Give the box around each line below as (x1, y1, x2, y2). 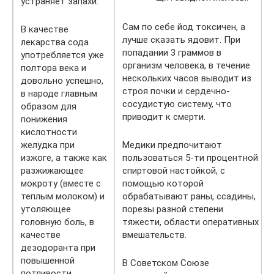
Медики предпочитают (122, 139, 222, 150)
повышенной (21, 254, 75, 266)
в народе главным (21, 87, 97, 99)
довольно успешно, (21, 75, 103, 86)
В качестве (21, 23, 68, 35)
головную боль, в (21, 216, 94, 228)
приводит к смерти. (122, 111, 206, 122)
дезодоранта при (21, 242, 95, 253)
